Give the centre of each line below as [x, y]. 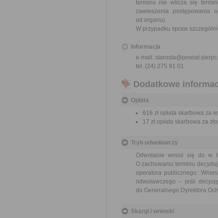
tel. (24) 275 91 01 [160, 66]
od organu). [151, 20]
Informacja [146, 47]
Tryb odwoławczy [154, 143]
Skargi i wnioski [153, 211]
